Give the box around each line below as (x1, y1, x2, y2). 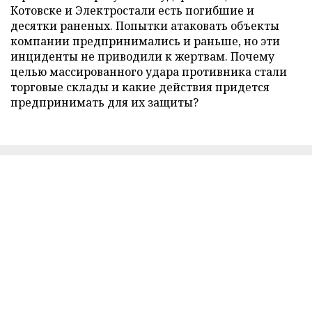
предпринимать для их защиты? (10, 95, 198, 111)
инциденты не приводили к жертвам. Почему (10, 49, 274, 65)
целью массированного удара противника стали (10, 64, 287, 80)
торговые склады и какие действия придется (10, 79, 270, 95)
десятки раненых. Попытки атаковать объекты (10, 18, 279, 34)
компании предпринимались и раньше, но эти (10, 33, 280, 49)
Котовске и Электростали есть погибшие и (10, 3, 254, 19)
